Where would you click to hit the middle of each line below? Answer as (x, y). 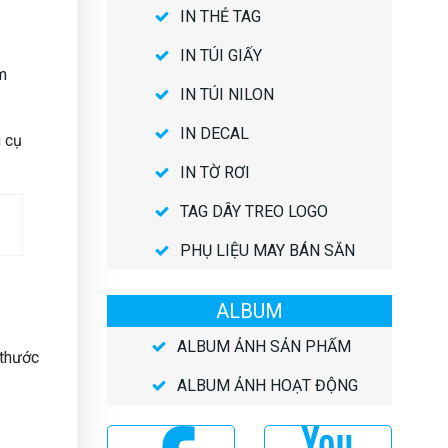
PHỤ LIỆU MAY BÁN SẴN (267, 251)
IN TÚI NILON (226, 95)
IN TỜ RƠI (214, 173)
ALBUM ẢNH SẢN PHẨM (263, 347)
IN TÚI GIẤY (220, 56)
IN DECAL (214, 134)
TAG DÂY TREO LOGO (253, 212)
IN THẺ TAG (220, 17)
